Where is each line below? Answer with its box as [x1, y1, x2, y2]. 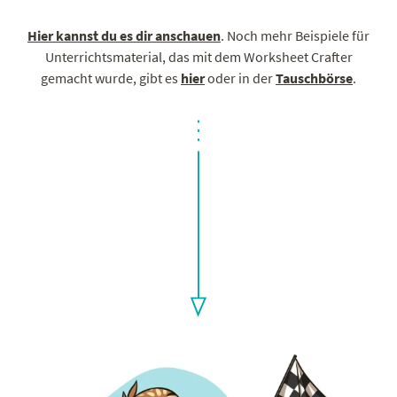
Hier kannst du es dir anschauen [27, 26, 221, 44]
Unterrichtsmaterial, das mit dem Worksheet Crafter [44, 47, 353, 66]
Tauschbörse [276, 68, 353, 87]
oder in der [205, 68, 276, 87]
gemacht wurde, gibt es [41, 68, 181, 87]
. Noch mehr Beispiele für [221, 26, 370, 44]
